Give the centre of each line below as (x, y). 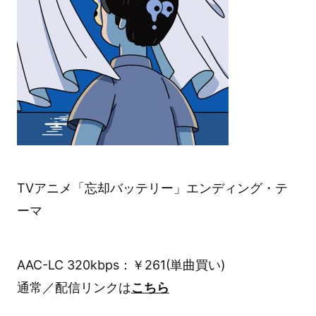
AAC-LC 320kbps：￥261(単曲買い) (121, 265)
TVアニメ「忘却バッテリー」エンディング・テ (152, 188)
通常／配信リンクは (74, 287)
